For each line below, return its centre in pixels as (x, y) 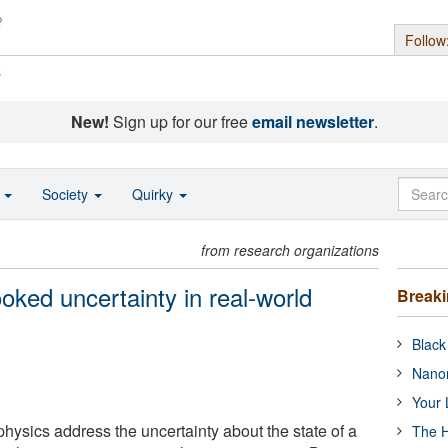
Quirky (154, 194)
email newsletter (312, 121)
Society (67, 194)
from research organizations (290, 250)
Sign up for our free (180, 121)
